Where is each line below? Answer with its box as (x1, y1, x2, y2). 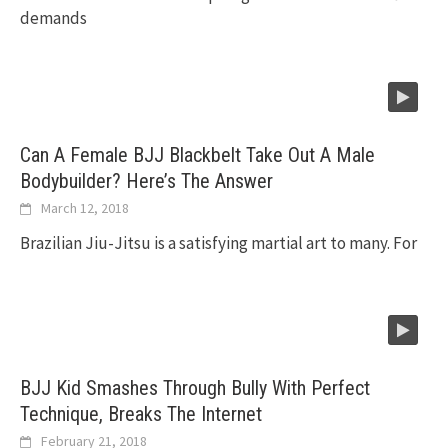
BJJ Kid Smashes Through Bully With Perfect (20, 376, 370, 401)
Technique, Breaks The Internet (20, 402, 262, 427)
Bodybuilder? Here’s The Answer (20, 169, 273, 194)
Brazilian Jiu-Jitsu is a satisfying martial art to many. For (20, 232, 417, 255)
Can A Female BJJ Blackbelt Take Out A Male (20, 143, 375, 168)
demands (20, 7, 87, 30)
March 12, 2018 (41, 199, 129, 218)
